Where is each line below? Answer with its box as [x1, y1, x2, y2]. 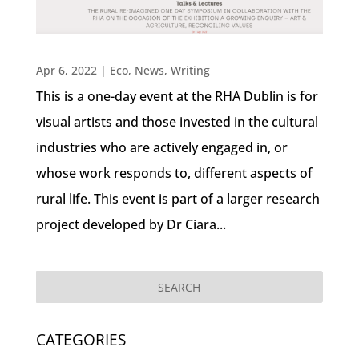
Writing [170, 62, 210, 78]
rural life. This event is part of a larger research [35, 189, 320, 208]
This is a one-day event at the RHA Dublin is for [35, 87, 318, 105]
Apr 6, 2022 [35, 62, 97, 78]
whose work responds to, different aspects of [35, 163, 313, 182]
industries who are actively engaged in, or [35, 138, 288, 156]
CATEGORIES [35, 329, 126, 350]
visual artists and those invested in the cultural [35, 112, 318, 131]
